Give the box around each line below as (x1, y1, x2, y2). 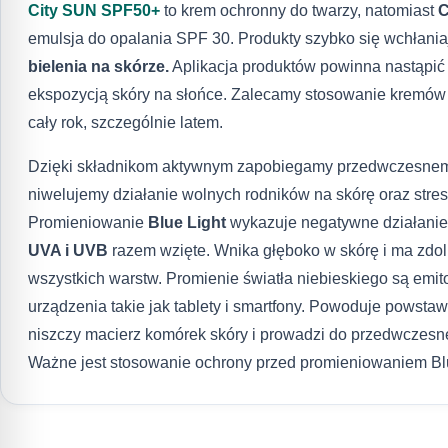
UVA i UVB (27, 241, 108, 259)
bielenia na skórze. (27, 57, 169, 75)
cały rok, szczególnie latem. (27, 113, 223, 131)
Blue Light (147, 213, 226, 231)
